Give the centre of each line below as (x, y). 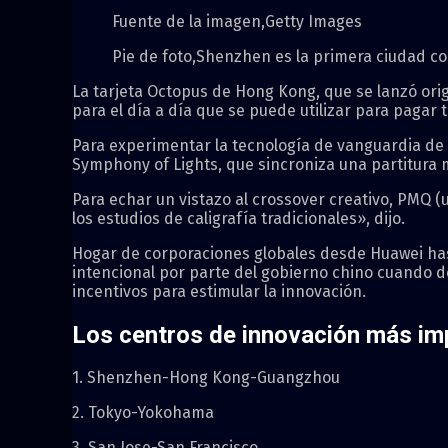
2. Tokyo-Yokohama (143, 413)
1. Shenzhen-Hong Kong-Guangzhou (206, 378)
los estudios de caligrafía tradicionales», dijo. (238, 218)
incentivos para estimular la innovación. (219, 291)
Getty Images (313, 21)
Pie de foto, (154, 56)
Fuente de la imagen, (188, 21)
